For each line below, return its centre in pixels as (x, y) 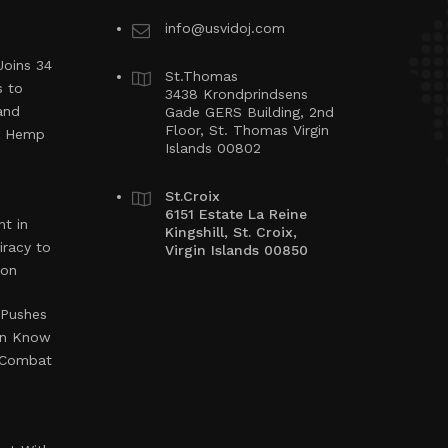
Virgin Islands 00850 (236, 250)
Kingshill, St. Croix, (230, 232)
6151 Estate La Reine (235, 214)
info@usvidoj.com (224, 28)
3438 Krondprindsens (236, 94)
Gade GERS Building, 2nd (249, 112)
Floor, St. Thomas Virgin (246, 130)
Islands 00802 (212, 148)
